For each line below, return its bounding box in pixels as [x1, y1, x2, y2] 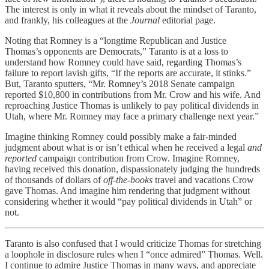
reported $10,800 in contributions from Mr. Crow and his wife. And [5, 89, 261, 100]
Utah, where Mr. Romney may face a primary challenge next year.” [5, 110, 259, 121]
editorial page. [160, 14, 216, 25]
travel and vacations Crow [153, 174, 254, 185]
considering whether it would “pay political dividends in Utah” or [5, 196, 252, 207]
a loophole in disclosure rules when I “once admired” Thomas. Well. [5, 249, 263, 259]
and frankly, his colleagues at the [5, 14, 130, 25]
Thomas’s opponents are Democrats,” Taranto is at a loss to [5, 46, 228, 56]
